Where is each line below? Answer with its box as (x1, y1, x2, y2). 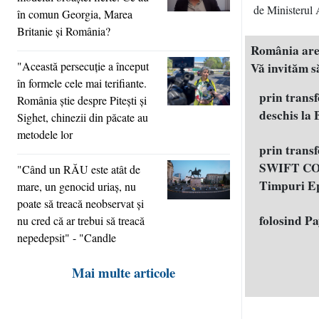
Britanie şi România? (17, 23, 110, 38)
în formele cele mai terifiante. (17, 75, 147, 90)
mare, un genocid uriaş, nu (17, 178, 136, 194)
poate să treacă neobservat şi (17, 195, 144, 211)
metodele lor (17, 126, 73, 142)
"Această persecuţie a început (17, 58, 149, 73)
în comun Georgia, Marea (17, 6, 132, 21)
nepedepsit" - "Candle (17, 229, 116, 245)
